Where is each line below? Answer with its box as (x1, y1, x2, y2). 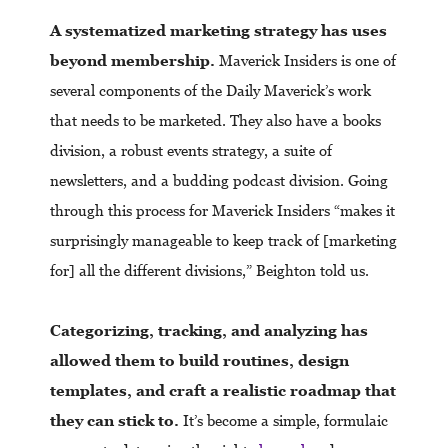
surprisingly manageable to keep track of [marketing (50, 232, 397, 249)
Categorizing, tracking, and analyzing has (50, 322, 368, 339)
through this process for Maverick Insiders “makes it (50, 202, 395, 219)
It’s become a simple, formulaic (179, 412, 388, 429)
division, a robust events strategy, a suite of (50, 142, 332, 159)
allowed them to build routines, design (50, 352, 349, 369)
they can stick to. (50, 412, 179, 429)
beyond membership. (50, 52, 215, 69)
